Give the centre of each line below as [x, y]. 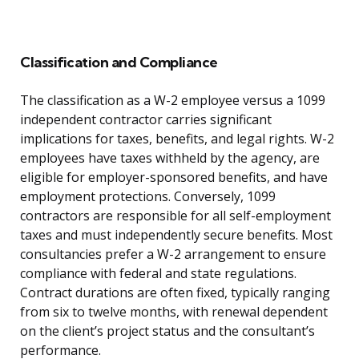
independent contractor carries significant [146, 120]
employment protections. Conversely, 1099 [148, 197]
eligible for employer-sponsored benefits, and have [174, 177]
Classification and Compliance [119, 63]
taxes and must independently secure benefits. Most [176, 235]
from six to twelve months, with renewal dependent [174, 312]
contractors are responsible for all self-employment [175, 216]
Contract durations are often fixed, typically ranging [175, 293]
